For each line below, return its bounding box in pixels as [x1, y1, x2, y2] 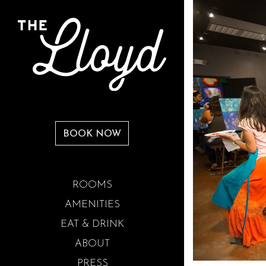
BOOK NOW [63, 129, 121, 140]
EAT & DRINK [61, 219, 124, 230]
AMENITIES [65, 199, 120, 210]
